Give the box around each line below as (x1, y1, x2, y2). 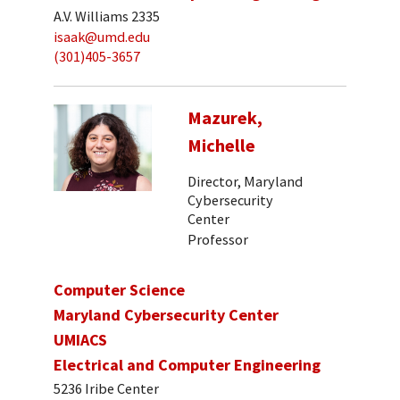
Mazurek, (187, 105, 262, 129)
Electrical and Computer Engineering (54, 354, 321, 376)
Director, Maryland (187, 172, 303, 191)
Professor (187, 229, 248, 248)
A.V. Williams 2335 (54, 7, 160, 26)
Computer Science (54, 279, 185, 301)
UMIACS (54, 329, 107, 351)
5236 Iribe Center (54, 379, 159, 397)
